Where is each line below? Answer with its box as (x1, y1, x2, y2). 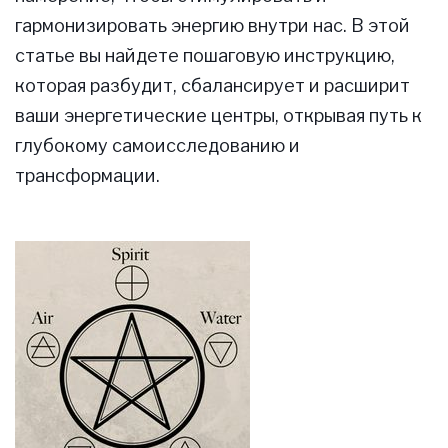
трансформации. (15, 165, 160, 187)
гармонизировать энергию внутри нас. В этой (15, 15, 410, 37)
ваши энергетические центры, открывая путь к (15, 105, 422, 127)
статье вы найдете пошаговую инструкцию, (15, 45, 395, 67)
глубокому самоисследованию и (15, 135, 300, 157)
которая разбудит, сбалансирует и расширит (15, 75, 410, 97)
